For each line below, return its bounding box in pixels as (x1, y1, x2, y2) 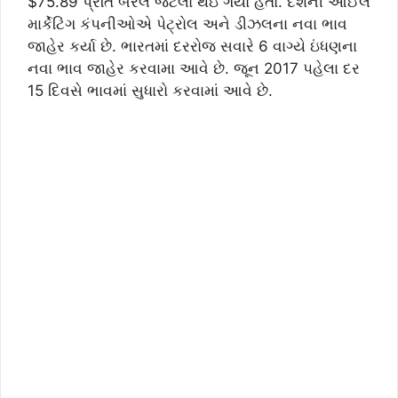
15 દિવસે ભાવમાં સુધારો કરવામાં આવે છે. (28, 81, 273, 99)
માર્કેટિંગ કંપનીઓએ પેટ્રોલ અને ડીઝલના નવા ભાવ (28, 14, 347, 33)
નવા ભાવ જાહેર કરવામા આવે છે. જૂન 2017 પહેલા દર (28, 59, 360, 77)
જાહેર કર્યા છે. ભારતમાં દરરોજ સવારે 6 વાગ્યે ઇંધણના (28, 36, 357, 55)
